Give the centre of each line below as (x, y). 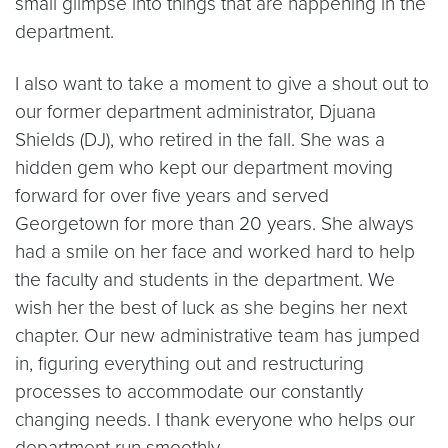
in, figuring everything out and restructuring (189, 363)
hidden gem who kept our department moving (204, 167)
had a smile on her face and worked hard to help (215, 251)
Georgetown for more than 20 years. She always (214, 223)
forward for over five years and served (172, 195)
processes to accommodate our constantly (189, 391)
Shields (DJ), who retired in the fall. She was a (200, 139)
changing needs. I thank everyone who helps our (215, 419)
